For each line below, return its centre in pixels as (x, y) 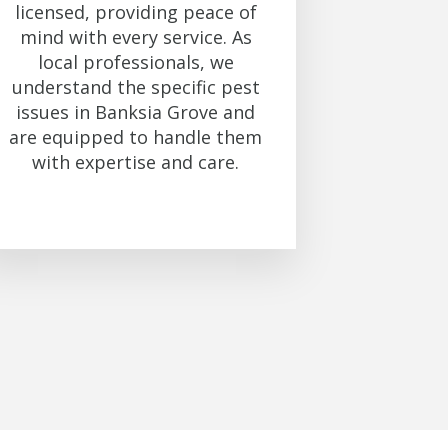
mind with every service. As (135, 37)
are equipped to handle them (136, 137)
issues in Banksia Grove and (136, 112)
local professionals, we (135, 62)
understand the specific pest (135, 87)
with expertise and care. (136, 162)
